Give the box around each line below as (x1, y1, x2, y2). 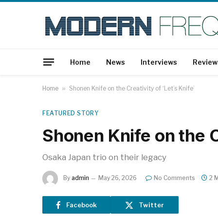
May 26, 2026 (98, 174, 137, 182)
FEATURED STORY (42, 109, 99, 117)
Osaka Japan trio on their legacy (42, 152, 166, 162)
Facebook (66, 200, 97, 209)
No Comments (154, 174, 195, 182)
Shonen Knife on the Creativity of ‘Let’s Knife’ (69, 85, 195, 92)
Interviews (141, 57, 177, 66)
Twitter (139, 200, 164, 209)
